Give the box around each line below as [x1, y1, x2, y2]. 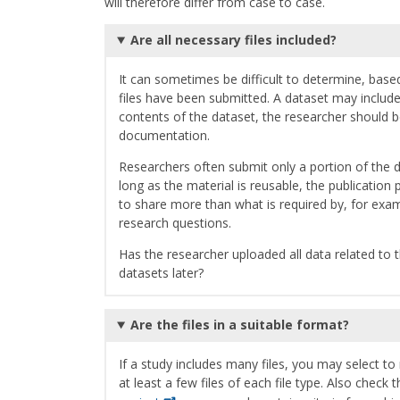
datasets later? [119, 263, 204, 281]
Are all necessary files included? [129, 30, 337, 48]
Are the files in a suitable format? [129, 315, 349, 333]
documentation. [119, 126, 217, 144]
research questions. [119, 213, 231, 231]
